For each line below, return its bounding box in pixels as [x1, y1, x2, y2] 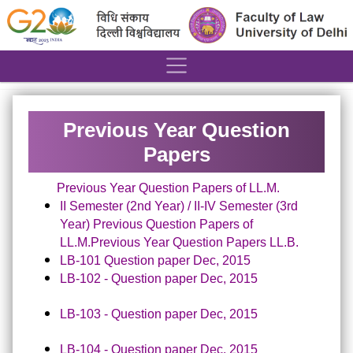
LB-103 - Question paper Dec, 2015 [60, 307, 258, 321]
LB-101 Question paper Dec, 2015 [60, 254, 251, 267]
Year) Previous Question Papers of [60, 217, 253, 231]
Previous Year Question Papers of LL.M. [57, 181, 280, 195]
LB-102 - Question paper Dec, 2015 [60, 272, 258, 285]
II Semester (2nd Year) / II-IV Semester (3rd [60, 199, 298, 213]
